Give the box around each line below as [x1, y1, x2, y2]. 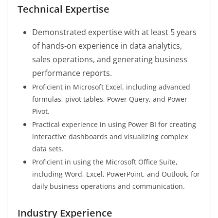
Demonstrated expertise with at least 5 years [32, 27, 197, 38]
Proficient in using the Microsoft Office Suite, [32, 157, 178, 167]
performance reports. [32, 68, 112, 79]
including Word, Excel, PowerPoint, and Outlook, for [32, 169, 200, 179]
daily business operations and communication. [32, 182, 185, 191]
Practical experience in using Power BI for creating [32, 120, 196, 129]
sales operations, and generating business [32, 54, 187, 65]
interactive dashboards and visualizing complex [32, 132, 188, 142]
